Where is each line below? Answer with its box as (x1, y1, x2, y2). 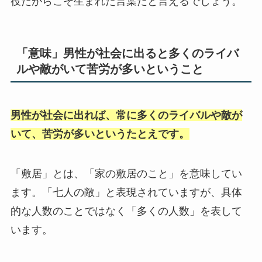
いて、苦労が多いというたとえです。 (10, 127, 189, 140)
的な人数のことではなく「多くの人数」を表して (10, 205, 242, 217)
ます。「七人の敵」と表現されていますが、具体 (10, 186, 242, 198)
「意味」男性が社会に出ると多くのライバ (16, 46, 239, 60)
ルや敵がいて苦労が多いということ (16, 62, 204, 75)
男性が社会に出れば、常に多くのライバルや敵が (10, 109, 242, 121)
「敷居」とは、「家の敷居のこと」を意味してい (10, 167, 242, 180)
